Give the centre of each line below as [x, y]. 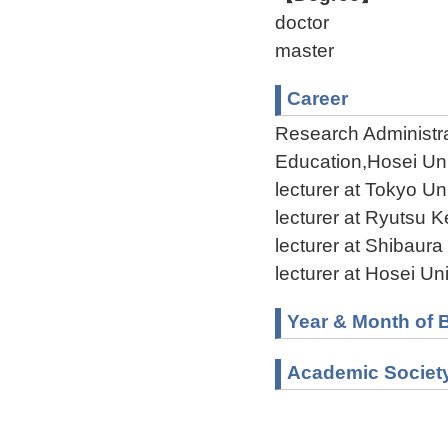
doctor [302, 22]
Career [317, 98]
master [304, 50]
